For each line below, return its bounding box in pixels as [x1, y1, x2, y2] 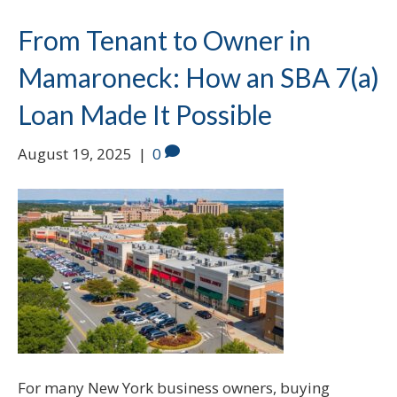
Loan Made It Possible [18, 97, 272, 130]
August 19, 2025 [18, 143, 132, 164]
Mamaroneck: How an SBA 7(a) [18, 60, 379, 93]
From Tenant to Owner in [18, 23, 311, 56]
